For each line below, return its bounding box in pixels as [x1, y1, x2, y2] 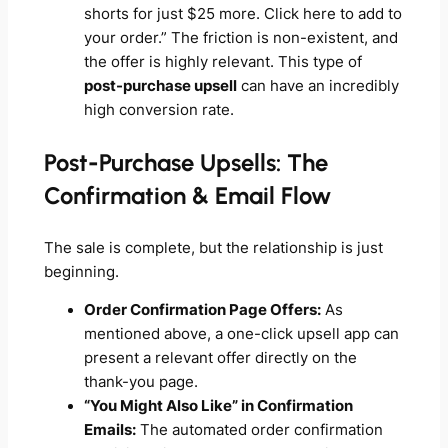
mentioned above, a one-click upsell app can [83, 325, 399, 344]
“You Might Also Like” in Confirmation [83, 397, 353, 416]
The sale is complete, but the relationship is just [43, 238, 383, 257]
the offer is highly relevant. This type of [83, 53, 362, 72]
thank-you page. [83, 373, 198, 392]
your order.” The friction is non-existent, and [83, 29, 398, 48]
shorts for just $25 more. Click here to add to [83, 5, 402, 24]
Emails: [83, 421, 136, 440]
